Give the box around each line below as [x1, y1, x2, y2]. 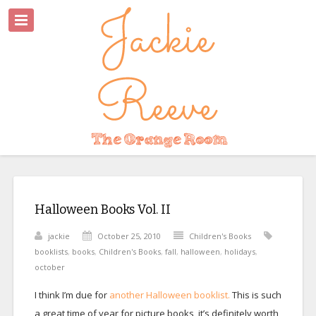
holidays [224, 246, 255, 257]
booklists [34, 246, 68, 257]
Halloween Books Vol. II [34, 202, 171, 217]
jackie [47, 231, 70, 241]
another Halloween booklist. [109, 288, 230, 301]
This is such [229, 288, 281, 301]
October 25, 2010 [97, 231, 161, 241]
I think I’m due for [34, 288, 109, 301]
